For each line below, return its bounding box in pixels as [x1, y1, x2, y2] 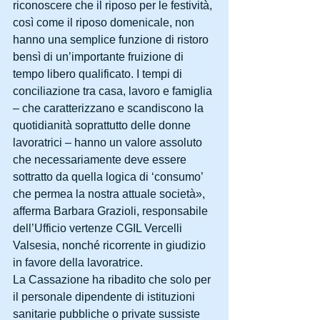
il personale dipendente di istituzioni [13, 291, 198, 303]
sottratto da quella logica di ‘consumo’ [13, 171, 206, 183]
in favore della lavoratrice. [13, 256, 146, 269]
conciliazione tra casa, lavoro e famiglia [13, 85, 215, 97]
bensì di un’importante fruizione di [13, 51, 186, 63]
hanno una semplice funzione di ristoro [13, 34, 211, 46]
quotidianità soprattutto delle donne [13, 119, 194, 131]
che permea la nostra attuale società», [13, 188, 208, 200]
